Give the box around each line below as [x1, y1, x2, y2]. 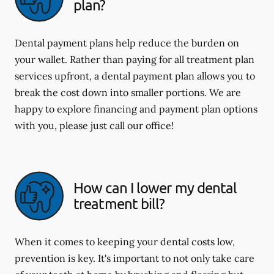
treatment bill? [73, 194, 165, 213]
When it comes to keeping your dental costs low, [15, 235, 235, 248]
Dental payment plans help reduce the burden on [15, 36, 239, 49]
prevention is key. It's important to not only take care [15, 251, 254, 264]
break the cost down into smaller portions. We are [15, 86, 241, 98]
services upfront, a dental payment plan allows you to [15, 69, 255, 82]
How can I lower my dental [73, 179, 237, 197]
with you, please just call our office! [15, 119, 174, 131]
